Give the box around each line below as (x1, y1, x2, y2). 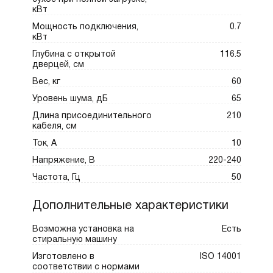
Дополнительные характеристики (32, 200, 229, 212)
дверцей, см (32, 61, 84, 69)
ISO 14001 (199, 253, 241, 261)
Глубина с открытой (32, 51, 116, 59)
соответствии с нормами (32, 263, 140, 272)
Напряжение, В (32, 157, 95, 165)
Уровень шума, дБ (32, 95, 108, 104)
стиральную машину (32, 236, 117, 244)
